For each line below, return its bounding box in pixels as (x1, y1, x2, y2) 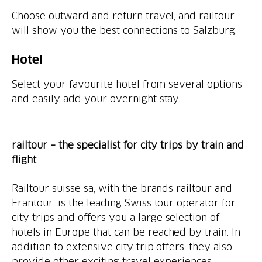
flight (12, 154, 36, 165)
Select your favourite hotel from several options (12, 78, 243, 89)
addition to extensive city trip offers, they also (12, 241, 233, 252)
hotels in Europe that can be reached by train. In (12, 226, 241, 237)
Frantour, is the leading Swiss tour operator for (12, 197, 236, 208)
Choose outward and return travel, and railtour (12, 10, 235, 21)
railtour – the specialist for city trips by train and (12, 139, 244, 150)
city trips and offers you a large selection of (12, 212, 220, 223)
